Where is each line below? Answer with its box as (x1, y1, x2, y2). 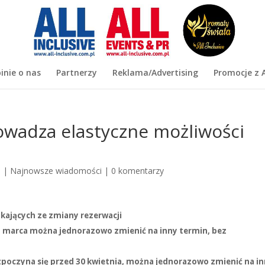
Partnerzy (56, 67, 97, 78)
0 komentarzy (111, 165, 164, 176)
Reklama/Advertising (112, 67, 198, 78)
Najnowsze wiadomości (10, 165, 102, 176)
